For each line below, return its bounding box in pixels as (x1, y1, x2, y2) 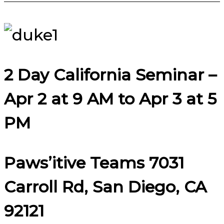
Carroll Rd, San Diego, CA (4, 176, 206, 196)
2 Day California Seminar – (4, 64, 216, 84)
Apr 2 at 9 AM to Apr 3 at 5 (4, 88, 216, 108)
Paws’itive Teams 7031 (4, 152, 184, 172)
